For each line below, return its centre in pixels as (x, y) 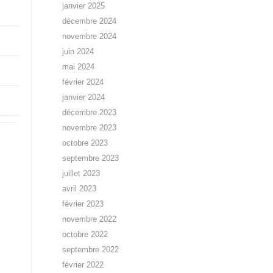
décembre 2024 (89, 21)
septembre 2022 (90, 250)
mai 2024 (78, 67)
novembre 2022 (89, 219)
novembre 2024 (89, 36)
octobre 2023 (85, 143)
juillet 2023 (81, 173)
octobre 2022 (85, 234)
